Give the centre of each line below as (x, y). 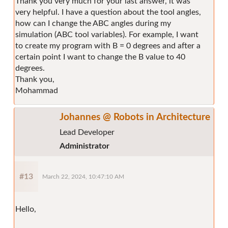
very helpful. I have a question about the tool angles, (108, 12)
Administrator (84, 146)
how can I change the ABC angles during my (93, 24)
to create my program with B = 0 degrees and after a (108, 46)
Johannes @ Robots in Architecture (135, 118)
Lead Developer (87, 133)
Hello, (26, 209)
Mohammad (37, 91)
